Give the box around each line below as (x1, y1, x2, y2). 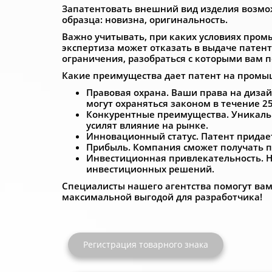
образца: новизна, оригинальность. (62, 13, 228, 25)
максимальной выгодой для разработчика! (62, 191, 262, 203)
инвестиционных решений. (86, 163, 214, 175)
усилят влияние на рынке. (86, 119, 208, 131)
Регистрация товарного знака (83, 239, 208, 250)
